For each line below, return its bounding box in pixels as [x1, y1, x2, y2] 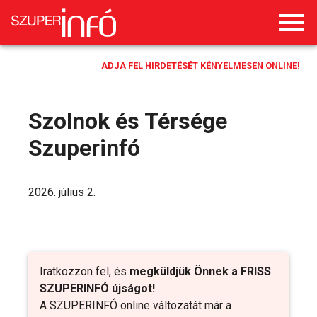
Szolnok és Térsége [28, 108, 227, 134]
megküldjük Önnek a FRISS [129, 265, 271, 278]
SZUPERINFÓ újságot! [40, 282, 155, 295]
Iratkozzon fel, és [40, 265, 129, 278]
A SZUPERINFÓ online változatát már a [40, 299, 231, 312]
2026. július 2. [28, 185, 96, 199]
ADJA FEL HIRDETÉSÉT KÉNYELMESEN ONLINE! [101, 60, 300, 71]
